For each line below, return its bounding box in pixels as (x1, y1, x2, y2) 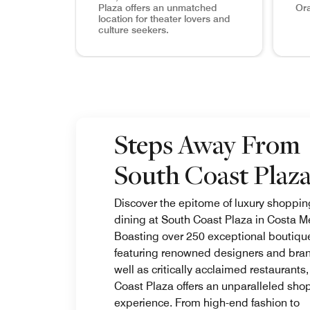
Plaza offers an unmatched (98, 2, 217, 14)
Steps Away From (114, 127, 301, 162)
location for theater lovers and (98, 13, 230, 25)
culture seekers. (98, 24, 169, 36)
